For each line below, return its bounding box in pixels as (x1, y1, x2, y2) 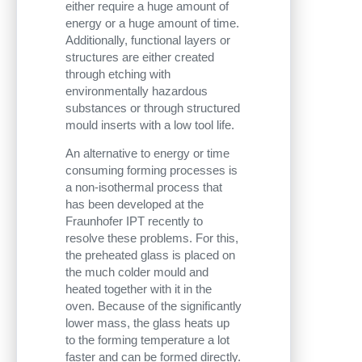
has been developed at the (65, 196, 204, 211)
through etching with (65, 67, 170, 82)
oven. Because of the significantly (65, 298, 242, 313)
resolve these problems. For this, (65, 230, 238, 245)
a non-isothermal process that (65, 179, 222, 194)
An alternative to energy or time (65, 145, 229, 160)
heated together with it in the (65, 281, 212, 296)
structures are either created (65, 50, 214, 65)
